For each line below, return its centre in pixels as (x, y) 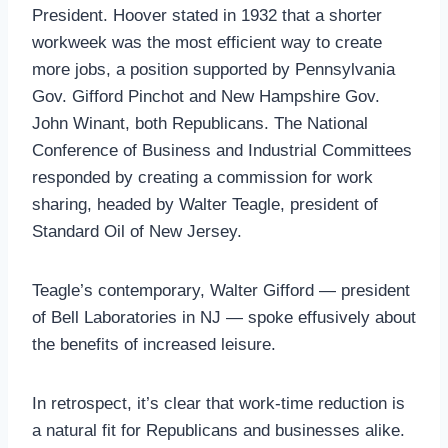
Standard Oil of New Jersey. (137, 231)
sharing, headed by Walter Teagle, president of (205, 204)
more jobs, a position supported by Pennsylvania (213, 69)
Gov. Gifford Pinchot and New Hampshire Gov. (206, 96)
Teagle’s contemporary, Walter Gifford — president (221, 290)
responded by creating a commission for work (202, 177)
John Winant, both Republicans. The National (200, 123)
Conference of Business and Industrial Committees (222, 150)
